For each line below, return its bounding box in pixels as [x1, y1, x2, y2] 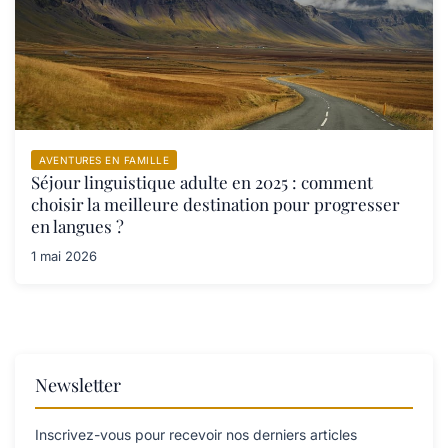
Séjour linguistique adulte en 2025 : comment [31, 170, 373, 193]
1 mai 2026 [31, 247, 97, 264]
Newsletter [35, 372, 121, 397]
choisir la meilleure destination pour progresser [31, 192, 400, 215]
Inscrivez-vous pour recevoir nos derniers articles [35, 425, 357, 443]
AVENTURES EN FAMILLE [39, 153, 169, 166]
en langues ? [31, 214, 124, 237]
